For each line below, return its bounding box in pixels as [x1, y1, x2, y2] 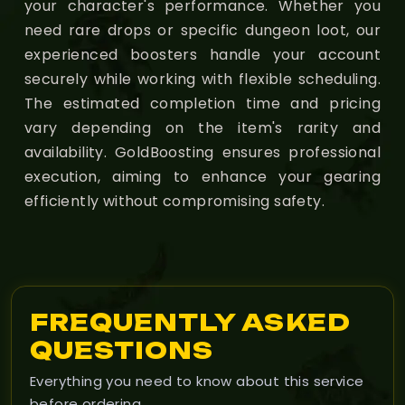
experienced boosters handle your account [24, 43, 381, 65]
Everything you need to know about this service [30, 371, 364, 391]
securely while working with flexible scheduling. [24, 68, 381, 89]
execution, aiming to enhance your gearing [24, 165, 381, 187]
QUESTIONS [30, 334, 214, 364]
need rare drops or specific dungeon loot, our [24, 19, 381, 41]
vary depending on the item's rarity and [24, 117, 381, 138]
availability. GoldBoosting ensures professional [24, 141, 381, 163]
